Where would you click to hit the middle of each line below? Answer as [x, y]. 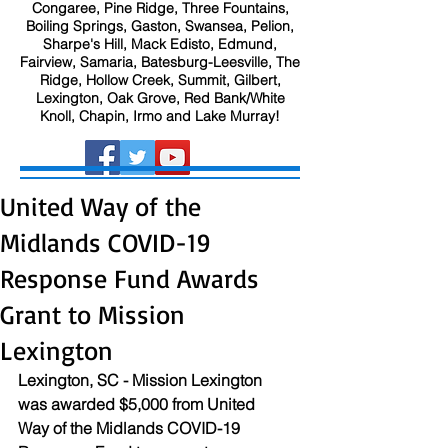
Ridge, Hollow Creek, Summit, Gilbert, [160, 80]
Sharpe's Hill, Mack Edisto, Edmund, [160, 44]
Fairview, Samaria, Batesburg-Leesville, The [160, 62]
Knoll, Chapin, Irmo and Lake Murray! [160, 116]
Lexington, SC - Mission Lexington [142, 380]
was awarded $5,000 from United [138, 404]
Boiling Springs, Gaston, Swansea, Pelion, [160, 26]
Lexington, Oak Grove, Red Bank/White [160, 98]
